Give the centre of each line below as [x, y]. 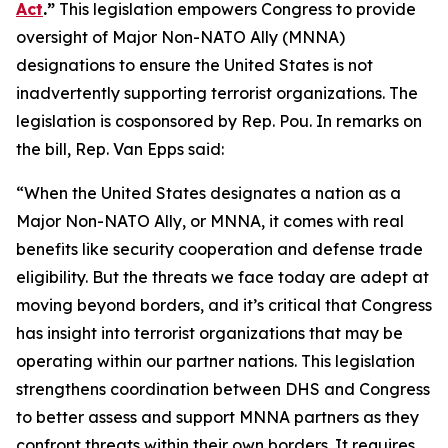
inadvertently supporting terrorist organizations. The [217, 93]
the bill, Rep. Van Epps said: [120, 149]
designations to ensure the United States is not [194, 65]
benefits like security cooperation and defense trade [219, 249]
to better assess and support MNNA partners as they [217, 417]
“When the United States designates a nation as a [208, 193]
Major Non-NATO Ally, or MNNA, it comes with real [210, 221]
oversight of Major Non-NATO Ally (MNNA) [180, 37]
